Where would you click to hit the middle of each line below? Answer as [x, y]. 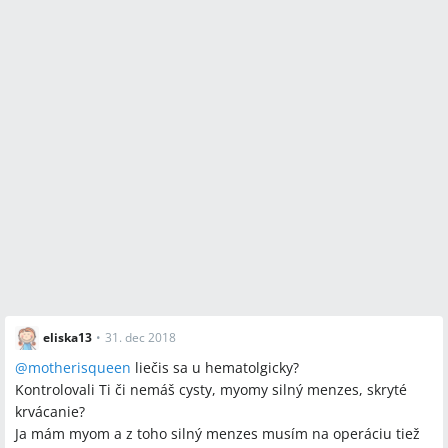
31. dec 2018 [140, 337]
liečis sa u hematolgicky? [215, 367]
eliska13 [67, 337]
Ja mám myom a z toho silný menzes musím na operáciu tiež [217, 433]
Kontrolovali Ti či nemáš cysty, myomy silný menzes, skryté [211, 389]
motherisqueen [79, 367]
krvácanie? [50, 411]
